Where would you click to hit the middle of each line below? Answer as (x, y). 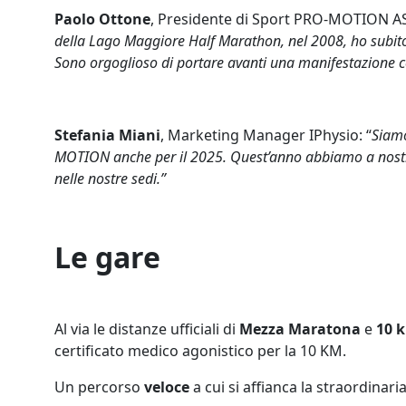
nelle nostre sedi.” (110, 179)
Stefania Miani (107, 135)
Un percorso (99, 387)
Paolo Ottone (102, 19)
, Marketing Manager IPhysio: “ (266, 135)
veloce (167, 387)
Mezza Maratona (300, 329)
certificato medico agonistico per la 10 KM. (200, 351)
